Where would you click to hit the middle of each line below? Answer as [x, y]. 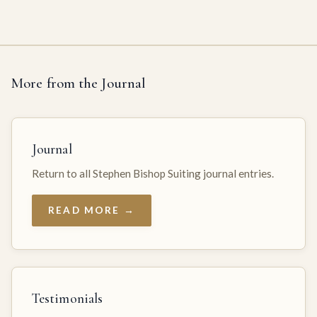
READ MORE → [92, 210]
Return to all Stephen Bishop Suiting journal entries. [153, 173]
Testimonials [68, 298]
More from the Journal [79, 83]
